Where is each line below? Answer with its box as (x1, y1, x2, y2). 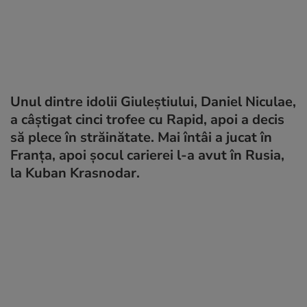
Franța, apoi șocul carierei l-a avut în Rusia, (10, 145, 284, 164)
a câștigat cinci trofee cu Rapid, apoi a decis (10, 110, 284, 129)
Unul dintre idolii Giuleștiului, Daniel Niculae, (10, 92, 296, 111)
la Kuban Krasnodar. (10, 163, 140, 182)
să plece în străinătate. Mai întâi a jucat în (10, 127, 272, 147)
